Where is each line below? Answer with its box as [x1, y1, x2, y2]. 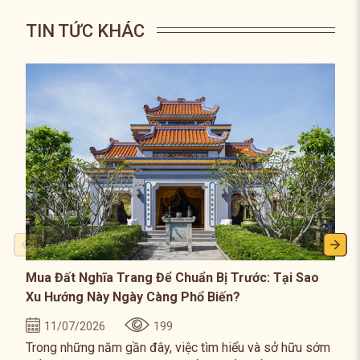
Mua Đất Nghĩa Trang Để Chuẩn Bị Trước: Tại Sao [25, 270, 319, 286]
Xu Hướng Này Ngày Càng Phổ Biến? [25, 289, 240, 305]
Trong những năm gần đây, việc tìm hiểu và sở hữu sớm [25, 340, 330, 356]
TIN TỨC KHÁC [25, 21, 145, 42]
